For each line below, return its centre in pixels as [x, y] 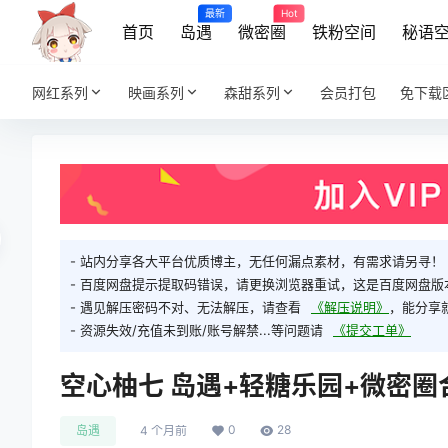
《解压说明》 [350, 307]
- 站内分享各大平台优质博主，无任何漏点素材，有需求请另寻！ [257, 261]
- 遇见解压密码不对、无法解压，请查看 [185, 307]
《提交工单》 [372, 330]
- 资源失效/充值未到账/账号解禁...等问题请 [196, 330]
